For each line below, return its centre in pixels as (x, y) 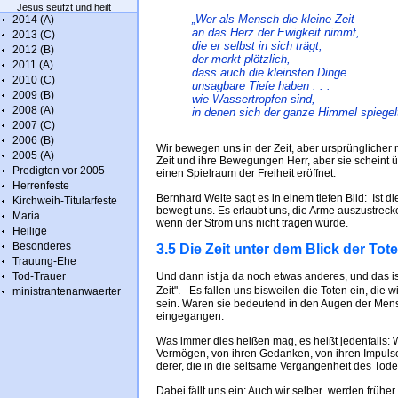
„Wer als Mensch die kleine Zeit (273, 19)
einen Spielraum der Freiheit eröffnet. (246, 173)
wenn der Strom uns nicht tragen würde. (252, 223)
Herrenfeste (41, 186)
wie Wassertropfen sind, (254, 99)
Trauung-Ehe (44, 261)
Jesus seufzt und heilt (64, 7)
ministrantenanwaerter (67, 291)
